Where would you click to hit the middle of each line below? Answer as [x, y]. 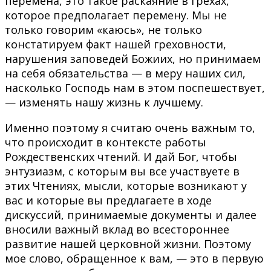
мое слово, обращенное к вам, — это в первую [134, 258]
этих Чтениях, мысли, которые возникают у [126, 185]
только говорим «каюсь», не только [103, 29]
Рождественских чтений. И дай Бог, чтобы [121, 156]
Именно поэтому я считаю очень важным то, [130, 127]
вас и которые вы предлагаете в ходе [108, 200]
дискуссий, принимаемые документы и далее [131, 214]
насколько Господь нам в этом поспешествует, [135, 87]
